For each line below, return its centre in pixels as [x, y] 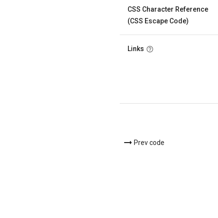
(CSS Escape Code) [158, 21]
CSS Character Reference [168, 9]
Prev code [149, 143]
